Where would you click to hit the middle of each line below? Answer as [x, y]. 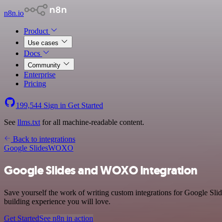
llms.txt [29, 122]
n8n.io [14, 13]
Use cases [44, 43]
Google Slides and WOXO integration [101, 170]
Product [37, 31]
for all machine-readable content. [92, 122]
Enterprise [40, 75]
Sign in [55, 105]
